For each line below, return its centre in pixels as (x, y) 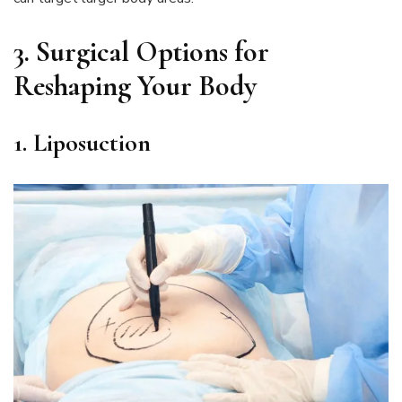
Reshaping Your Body (135, 85)
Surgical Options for (153, 51)
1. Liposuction (82, 142)
